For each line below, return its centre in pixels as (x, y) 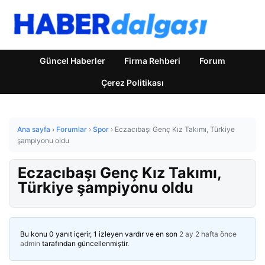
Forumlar (72, 129)
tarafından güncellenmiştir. (85, 243)
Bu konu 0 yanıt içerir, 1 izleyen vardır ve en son (100, 234)
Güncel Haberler (72, 61)
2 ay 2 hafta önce (208, 234)
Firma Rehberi (152, 61)
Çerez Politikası (132, 83)
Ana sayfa (34, 129)
